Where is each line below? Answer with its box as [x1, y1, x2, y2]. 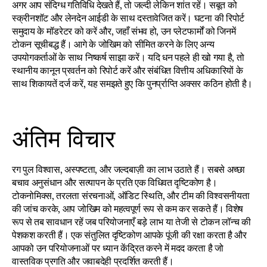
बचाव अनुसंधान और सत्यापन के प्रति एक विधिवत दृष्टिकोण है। [12, 176, 218, 188]
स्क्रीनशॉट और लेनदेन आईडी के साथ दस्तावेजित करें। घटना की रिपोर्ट [12, 12, 244, 24]
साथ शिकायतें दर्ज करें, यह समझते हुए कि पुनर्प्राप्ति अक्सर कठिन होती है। [12, 77, 253, 89]
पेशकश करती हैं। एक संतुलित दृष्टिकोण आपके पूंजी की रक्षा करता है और [12, 229, 247, 241]
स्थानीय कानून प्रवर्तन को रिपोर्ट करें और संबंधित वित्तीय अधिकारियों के [12, 64, 243, 76]
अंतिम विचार [12, 124, 115, 153]
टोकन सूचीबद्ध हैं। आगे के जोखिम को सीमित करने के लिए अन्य [12, 38, 215, 50]
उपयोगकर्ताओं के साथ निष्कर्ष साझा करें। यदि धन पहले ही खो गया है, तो [12, 51, 244, 63]
